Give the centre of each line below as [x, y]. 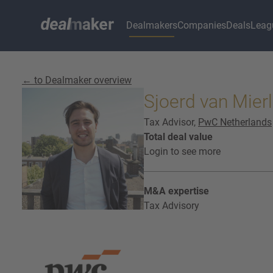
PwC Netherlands [235, 122]
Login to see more [182, 151]
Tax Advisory [172, 206]
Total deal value [178, 137]
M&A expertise [176, 191]
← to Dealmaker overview [77, 80]
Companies [202, 25]
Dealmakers [152, 25]
